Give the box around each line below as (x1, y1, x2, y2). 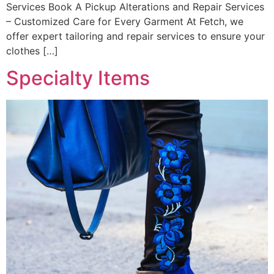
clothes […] (6, 44, 58, 57)
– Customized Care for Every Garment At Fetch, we (6, 15, 243, 28)
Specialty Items (6, 66, 150, 91)
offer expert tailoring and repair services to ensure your (6, 29, 265, 42)
